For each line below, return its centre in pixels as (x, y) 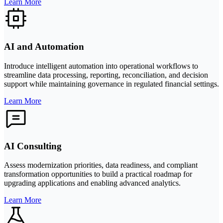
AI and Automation (44, 47)
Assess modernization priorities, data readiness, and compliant (101, 165)
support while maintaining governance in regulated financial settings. (111, 84)
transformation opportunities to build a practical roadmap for (98, 174)
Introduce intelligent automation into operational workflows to (101, 66)
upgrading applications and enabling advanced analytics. (92, 183)
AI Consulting (33, 146)
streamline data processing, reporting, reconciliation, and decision (106, 75)
